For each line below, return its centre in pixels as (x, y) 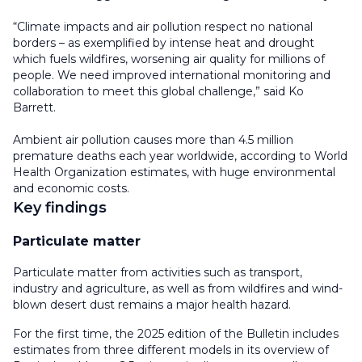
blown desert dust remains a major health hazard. (154, 305)
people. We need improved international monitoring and (172, 76)
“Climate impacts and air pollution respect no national (163, 27)
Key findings (60, 208)
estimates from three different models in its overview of (171, 350)
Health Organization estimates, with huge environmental (174, 173)
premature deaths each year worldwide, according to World (180, 156)
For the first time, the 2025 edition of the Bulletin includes (176, 334)
